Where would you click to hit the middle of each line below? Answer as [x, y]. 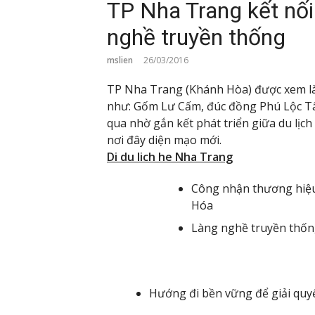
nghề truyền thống [196, 38]
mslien [120, 60]
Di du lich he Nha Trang [170, 157]
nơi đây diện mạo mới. [164, 140]
